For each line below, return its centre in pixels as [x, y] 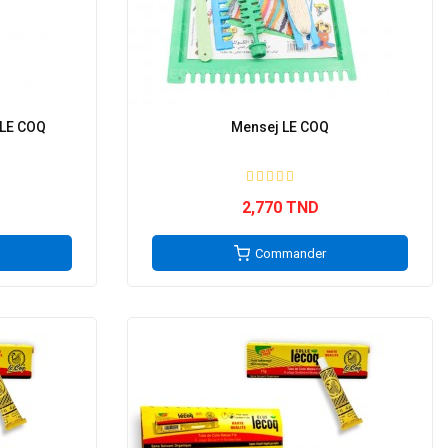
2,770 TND [280, 207]
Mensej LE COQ [280, 127]
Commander [290, 253]
